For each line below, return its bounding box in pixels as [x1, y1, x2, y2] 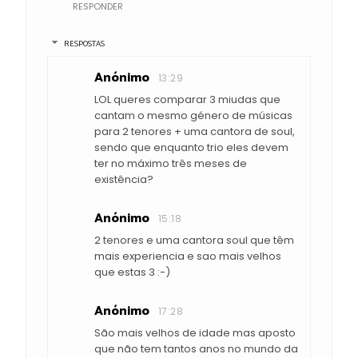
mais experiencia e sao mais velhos [94, 249, 281, 265]
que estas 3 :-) [94, 265, 170, 280]
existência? [94, 172, 153, 188]
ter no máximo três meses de [94, 156, 247, 172]
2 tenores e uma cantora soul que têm [94, 233, 294, 249]
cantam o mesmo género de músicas [94, 108, 292, 124]
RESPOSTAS [63, 38, 105, 51]
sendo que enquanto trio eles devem [94, 140, 288, 156]
